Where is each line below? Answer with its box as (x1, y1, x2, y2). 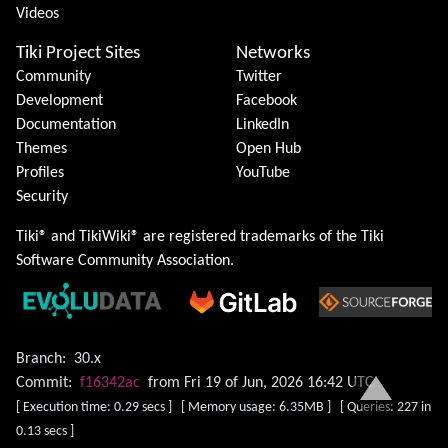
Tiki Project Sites (16, 44, 140, 64)
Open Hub (236, 141, 301, 158)
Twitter (236, 69, 282, 86)
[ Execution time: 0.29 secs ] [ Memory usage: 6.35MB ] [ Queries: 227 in (16, 400, 431, 416)
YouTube (236, 165, 290, 182)
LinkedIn (236, 117, 289, 134)
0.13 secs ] (16, 424, 74, 440)
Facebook (236, 93, 297, 110)
